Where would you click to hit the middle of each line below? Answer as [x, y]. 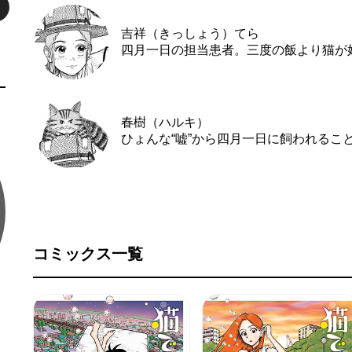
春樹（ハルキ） [165, 122]
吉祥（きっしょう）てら [190, 33]
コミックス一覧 [88, 254]
